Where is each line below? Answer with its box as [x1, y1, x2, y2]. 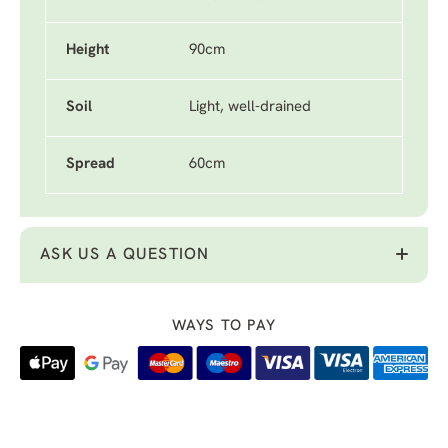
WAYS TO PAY [171, 319, 277, 334]
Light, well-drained [189, 100, 311, 115]
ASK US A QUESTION [40, 247, 210, 263]
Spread [66, 157, 115, 172]
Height [66, 43, 110, 58]
